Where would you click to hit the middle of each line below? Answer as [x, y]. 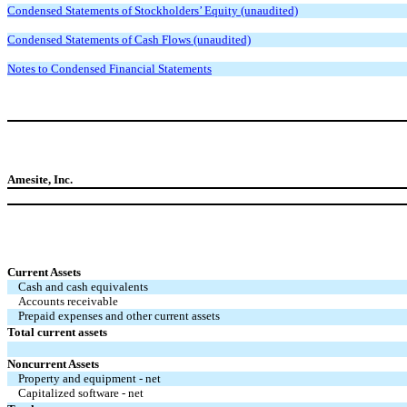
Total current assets [57, 332]
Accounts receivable [68, 301]
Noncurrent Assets [53, 363]
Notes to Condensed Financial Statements [109, 68]
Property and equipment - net [89, 378]
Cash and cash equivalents [83, 286]
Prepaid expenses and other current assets [119, 315]
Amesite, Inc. [40, 179]
